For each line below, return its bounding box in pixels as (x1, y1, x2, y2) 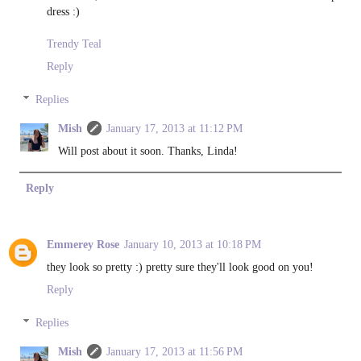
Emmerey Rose (47, 237, 119, 251)
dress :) (47, 4, 80, 18)
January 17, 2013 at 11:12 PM (106, 122, 243, 135)
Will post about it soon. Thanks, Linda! (58, 144, 239, 158)
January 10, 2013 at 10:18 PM (124, 237, 261, 251)
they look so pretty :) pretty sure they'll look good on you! (47, 259, 313, 273)
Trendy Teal (47, 36, 102, 50)
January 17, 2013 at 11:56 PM (106, 345, 243, 359)
